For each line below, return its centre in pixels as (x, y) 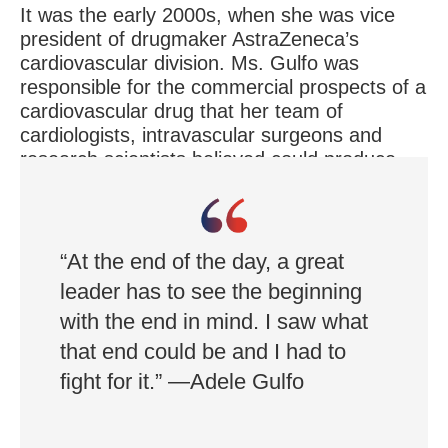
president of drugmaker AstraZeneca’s (189, 38)
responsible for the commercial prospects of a (223, 86)
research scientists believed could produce (208, 158)
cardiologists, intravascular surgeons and (201, 134)
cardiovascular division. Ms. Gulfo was (189, 62)
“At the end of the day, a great (202, 261)
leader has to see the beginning (211, 291)
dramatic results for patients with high (186, 182)
